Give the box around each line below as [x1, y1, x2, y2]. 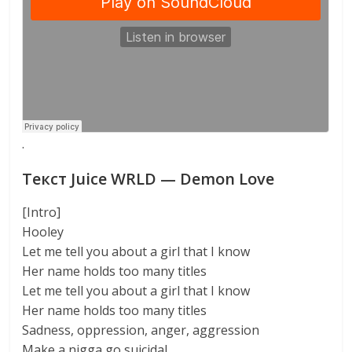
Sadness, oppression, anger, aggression [22, 321, 260, 339]
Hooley [22, 223, 64, 240]
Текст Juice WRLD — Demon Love [22, 168, 275, 189]
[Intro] [22, 203, 61, 221]
